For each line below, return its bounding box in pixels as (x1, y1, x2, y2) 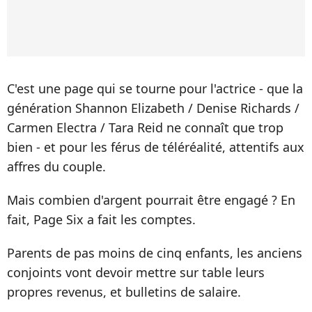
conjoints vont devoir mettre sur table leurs (7, 264, 265, 281)
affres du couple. (7, 158, 106, 175)
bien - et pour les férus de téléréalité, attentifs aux (7, 139, 304, 156)
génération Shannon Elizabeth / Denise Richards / (7, 100, 299, 117)
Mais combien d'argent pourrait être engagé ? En (7, 192, 295, 209)
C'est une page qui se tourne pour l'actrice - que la (7, 80, 303, 97)
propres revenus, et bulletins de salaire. (7, 283, 244, 301)
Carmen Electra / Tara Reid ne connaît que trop (7, 119, 283, 136)
